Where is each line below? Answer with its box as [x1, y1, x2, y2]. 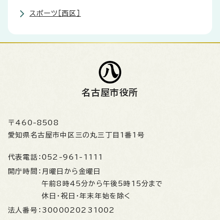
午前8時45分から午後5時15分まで [42, 180, 164, 188]
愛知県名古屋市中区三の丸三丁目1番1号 [8, 132, 145, 139]
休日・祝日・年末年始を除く [42, 192, 131, 200]
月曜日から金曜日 [42, 168, 106, 175]
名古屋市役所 [82, 88, 138, 97]
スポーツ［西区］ [29, 10, 81, 17]
